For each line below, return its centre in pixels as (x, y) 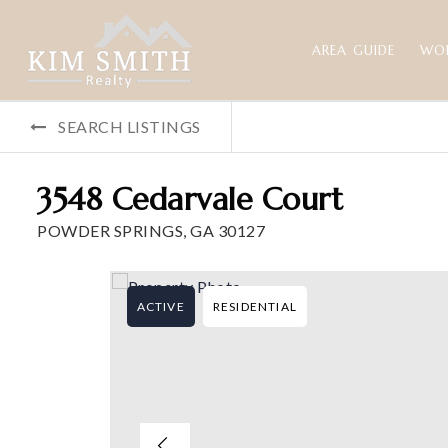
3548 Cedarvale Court (190, 199)
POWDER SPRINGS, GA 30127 (151, 230)
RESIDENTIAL (254, 306)
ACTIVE (160, 306)
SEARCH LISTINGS (129, 126)
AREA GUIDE (353, 50)
